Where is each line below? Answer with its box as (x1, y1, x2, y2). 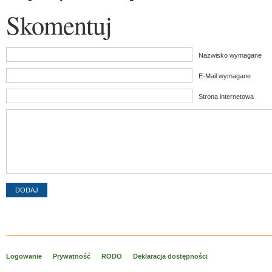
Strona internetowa (199, 93, 254, 101)
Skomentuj (6, 7, 112, 42)
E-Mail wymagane (199, 72, 251, 80)
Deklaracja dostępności (133, 253, 208, 260)
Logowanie (6, 253, 42, 260)
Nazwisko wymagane (199, 52, 262, 59)
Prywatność (53, 253, 90, 260)
